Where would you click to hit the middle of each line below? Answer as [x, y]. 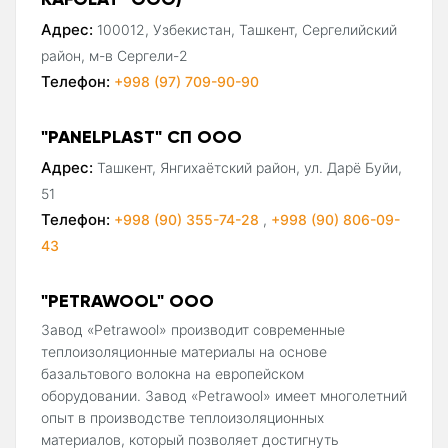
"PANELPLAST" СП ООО [141, 136]
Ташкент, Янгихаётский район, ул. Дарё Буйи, [249, 167]
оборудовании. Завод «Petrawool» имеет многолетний [224, 395]
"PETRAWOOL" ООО [127, 300]
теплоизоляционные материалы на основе [184, 351]
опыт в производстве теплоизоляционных [182, 417]
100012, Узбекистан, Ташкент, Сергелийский [247, 29]
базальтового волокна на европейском [172, 373]
